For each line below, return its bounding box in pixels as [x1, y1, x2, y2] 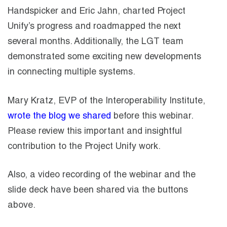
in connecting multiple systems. [8, 67, 135, 77]
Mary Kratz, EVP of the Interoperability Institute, [8, 96, 205, 106]
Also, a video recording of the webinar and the [8, 171, 196, 180]
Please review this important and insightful [8, 127, 182, 136]
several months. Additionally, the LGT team [8, 37, 183, 47]
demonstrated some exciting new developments [8, 52, 201, 62]
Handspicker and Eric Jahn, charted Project [8, 7, 185, 16]
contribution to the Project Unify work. [8, 142, 161, 152]
